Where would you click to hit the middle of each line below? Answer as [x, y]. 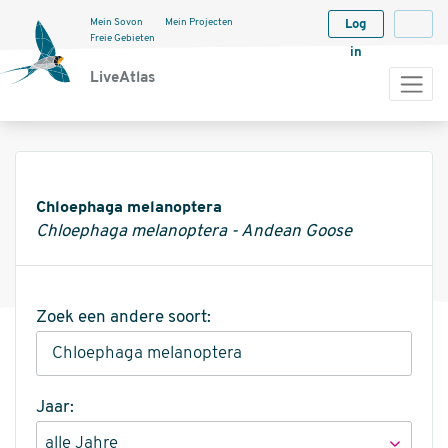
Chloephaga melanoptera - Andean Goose [194, 232]
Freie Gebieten [122, 38]
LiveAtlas [122, 78]
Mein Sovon [116, 22]
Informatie [87, 196]
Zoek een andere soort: [123, 318]
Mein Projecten [199, 22]
